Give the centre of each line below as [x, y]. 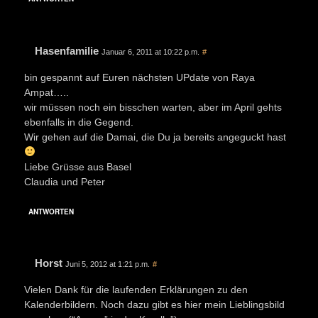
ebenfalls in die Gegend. [79, 122]
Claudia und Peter [65, 181]
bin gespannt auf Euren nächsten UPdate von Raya [139, 77]
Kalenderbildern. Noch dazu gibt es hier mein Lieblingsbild [154, 304]
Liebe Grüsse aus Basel [78, 166]
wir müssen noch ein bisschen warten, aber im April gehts [153, 107]
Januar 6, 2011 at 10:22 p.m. [150, 51]
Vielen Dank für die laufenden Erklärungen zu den [136, 289]
